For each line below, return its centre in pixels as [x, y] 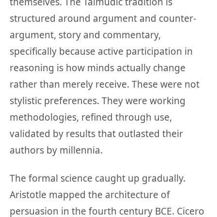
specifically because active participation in [101, 52]
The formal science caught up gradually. [98, 178]
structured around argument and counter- [103, 19]
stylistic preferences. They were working [98, 101]
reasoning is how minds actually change [98, 68]
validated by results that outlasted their [96, 134]
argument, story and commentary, [85, 35]
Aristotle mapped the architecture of [90, 195]
